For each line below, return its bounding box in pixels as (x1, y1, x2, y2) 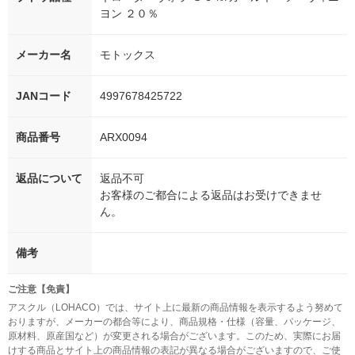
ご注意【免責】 (8, 284, 74, 296)
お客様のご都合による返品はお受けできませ (100, 189, 322, 202)
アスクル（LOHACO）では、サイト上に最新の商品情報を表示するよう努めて (8, 302, 343, 314)
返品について (16, 172, 82, 185)
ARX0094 (100, 131, 147, 144)
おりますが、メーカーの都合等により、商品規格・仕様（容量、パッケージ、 (8, 316, 341, 328)
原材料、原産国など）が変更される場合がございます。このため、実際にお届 (8, 330, 341, 342)
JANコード (16, 90, 71, 103)
